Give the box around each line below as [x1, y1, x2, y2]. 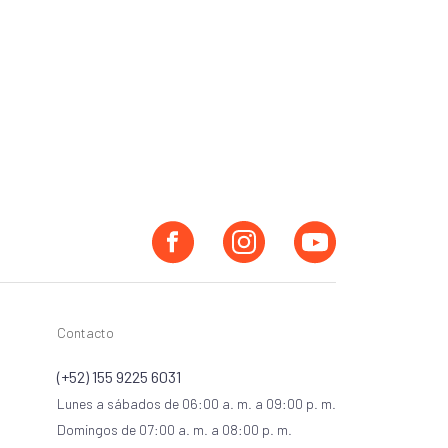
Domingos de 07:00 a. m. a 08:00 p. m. [57, 421, 292, 439]
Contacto [57, 324, 114, 342]
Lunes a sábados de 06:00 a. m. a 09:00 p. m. [57, 395, 336, 413]
